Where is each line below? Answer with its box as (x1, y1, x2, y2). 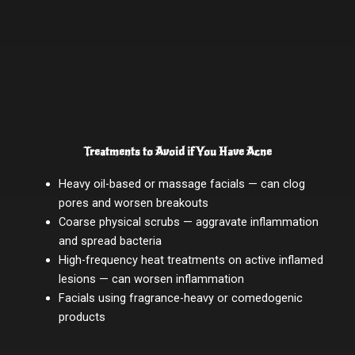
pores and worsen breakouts (58, 195, 208, 210)
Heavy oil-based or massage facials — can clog (58, 176, 305, 191)
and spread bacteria (58, 233, 162, 248)
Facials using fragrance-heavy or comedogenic (58, 290, 303, 305)
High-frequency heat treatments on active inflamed (58, 252, 323, 267)
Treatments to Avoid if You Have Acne (83, 143, 272, 158)
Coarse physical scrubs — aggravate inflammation (58, 214, 319, 229)
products (58, 309, 105, 324)
